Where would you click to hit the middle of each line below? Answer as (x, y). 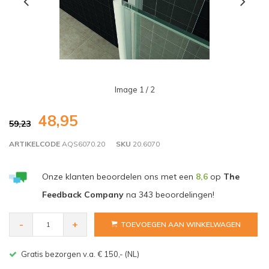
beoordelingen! (183, 194)
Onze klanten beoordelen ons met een (119, 176)
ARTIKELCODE (35, 144)
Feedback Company (83, 194)
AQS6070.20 (83, 144)
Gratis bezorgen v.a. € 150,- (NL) (80, 254)
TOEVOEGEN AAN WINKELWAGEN (181, 224)
